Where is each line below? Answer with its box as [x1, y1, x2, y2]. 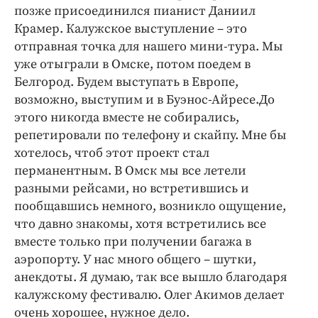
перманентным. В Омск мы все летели [14, 163, 246, 179]
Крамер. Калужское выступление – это [14, 21, 247, 37]
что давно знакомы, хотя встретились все [14, 216, 266, 232]
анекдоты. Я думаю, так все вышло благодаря [14, 269, 287, 285]
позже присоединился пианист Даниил [14, 3, 256, 19]
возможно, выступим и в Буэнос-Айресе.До [14, 92, 275, 108]
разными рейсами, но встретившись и [14, 180, 249, 197]
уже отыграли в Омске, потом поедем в [14, 56, 251, 72]
